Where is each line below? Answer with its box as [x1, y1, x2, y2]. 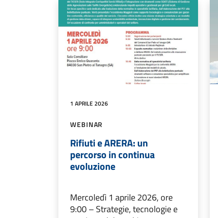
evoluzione [70, 158, 115, 174]
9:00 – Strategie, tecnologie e [70, 202, 178, 216]
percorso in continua [70, 146, 155, 162]
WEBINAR [70, 119, 103, 129]
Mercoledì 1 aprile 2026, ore [70, 190, 173, 204]
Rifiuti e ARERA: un [70, 135, 148, 150]
